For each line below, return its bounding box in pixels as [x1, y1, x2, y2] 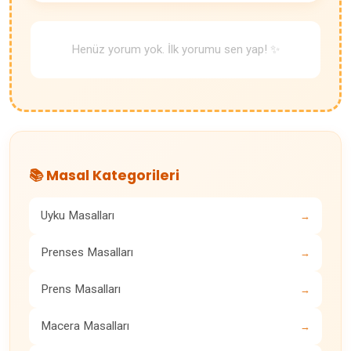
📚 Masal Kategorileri [29, 165, 179, 185]
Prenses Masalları [41, 244, 133, 259]
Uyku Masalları [41, 208, 114, 223]
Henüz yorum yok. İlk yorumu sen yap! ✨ [71, 42, 280, 56]
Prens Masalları [41, 281, 121, 296]
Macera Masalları [41, 318, 129, 333]
